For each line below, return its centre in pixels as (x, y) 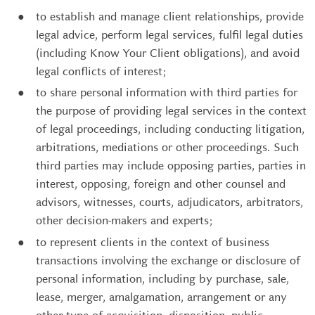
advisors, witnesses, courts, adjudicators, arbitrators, (169, 202)
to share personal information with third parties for (167, 92)
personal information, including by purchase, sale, (162, 278)
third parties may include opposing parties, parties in (171, 166)
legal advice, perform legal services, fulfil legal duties (169, 34)
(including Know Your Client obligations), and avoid (168, 53)
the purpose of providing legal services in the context (171, 111)
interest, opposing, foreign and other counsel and (161, 184)
